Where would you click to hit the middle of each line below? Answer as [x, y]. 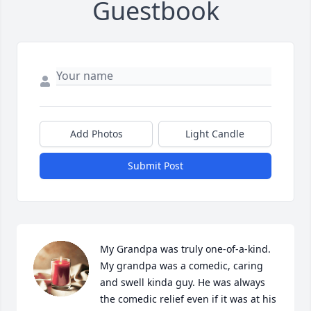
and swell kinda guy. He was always [183, 282]
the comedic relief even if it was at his [188, 299]
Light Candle [215, 134]
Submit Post [155, 166]
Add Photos [96, 134]
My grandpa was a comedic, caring [182, 266]
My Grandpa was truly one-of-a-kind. [185, 249]
